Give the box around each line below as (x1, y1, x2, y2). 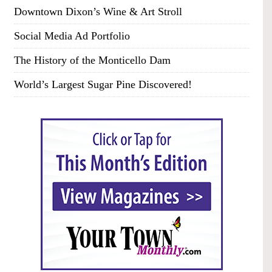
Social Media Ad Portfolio (13, 30, 130, 42)
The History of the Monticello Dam (13, 54, 171, 67)
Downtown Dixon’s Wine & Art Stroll (13, 5, 182, 18)
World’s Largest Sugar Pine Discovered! (13, 78, 192, 91)
